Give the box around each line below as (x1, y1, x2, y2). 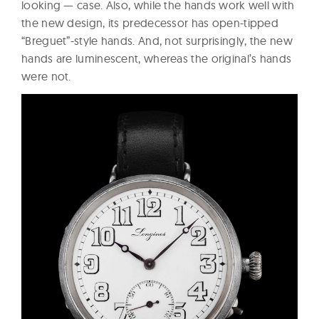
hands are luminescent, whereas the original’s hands (21, 51, 292, 66)
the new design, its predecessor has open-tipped (21, 16, 279, 31)
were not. (21, 69, 71, 84)
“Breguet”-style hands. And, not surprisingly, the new (21, 33, 293, 48)
